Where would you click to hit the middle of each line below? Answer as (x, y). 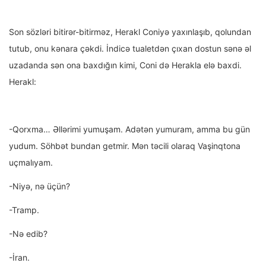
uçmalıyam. (31, 163)
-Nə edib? (28, 234)
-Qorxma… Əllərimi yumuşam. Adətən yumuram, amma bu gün (129, 129)
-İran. (19, 258)
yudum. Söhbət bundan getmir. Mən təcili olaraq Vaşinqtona (125, 146)
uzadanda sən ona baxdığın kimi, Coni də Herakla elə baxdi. (125, 65)
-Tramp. (24, 210)
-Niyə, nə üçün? (39, 186)
